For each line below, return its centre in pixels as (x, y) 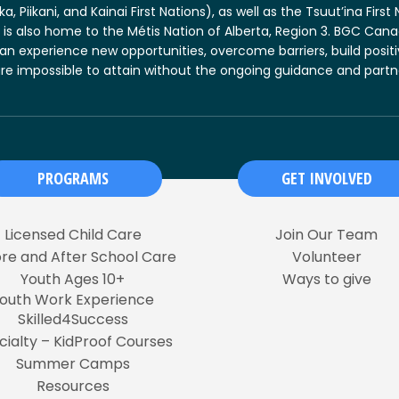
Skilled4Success (73, 319)
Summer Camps (73, 363)
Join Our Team (326, 234)
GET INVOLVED (326, 178)
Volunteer (326, 256)
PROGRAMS (73, 178)
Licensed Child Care (73, 234)
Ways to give (326, 279)
